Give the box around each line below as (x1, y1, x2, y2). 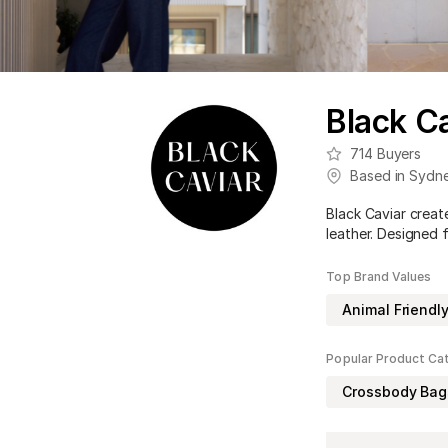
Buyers (373, 144, 422, 162)
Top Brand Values (326, 268, 432, 284)
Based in (350, 166, 410, 184)
